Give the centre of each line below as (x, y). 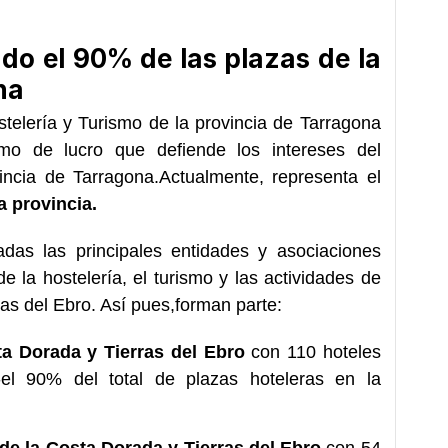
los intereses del (309, 149)
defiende (197, 149)
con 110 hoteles (316, 351)
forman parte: (228, 304)
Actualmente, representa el (269, 176)
